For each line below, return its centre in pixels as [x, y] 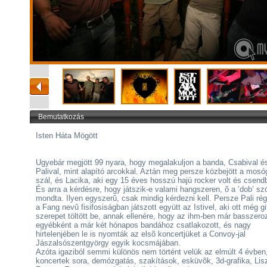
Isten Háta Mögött [67, 136]
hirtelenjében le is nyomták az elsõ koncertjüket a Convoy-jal [141, 234]
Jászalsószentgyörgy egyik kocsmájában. [108, 243]
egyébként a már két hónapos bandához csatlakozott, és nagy [143, 225]
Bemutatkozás [61, 117]
